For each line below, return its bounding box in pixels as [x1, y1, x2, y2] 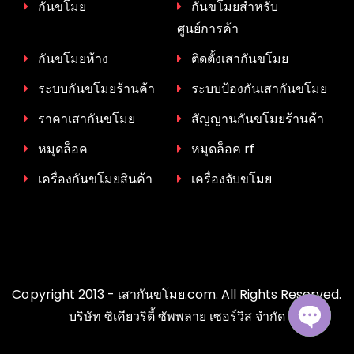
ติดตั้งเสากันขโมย [191, 49, 289, 68]
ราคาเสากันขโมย [38, 109, 136, 128]
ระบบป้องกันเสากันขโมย [191, 79, 328, 98]
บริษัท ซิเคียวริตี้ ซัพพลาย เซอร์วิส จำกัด [68, 307, 286, 326]
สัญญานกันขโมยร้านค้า [191, 109, 325, 128]
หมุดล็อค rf [191, 139, 255, 158]
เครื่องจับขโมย [191, 169, 273, 188]
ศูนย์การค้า [177, 19, 239, 38]
